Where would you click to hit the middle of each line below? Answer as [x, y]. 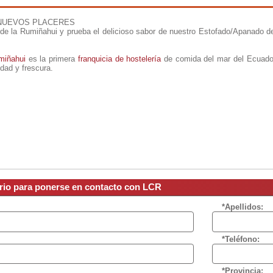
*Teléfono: [241, 239]
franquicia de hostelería [119, 59]
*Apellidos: [243, 207]
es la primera [51, 59]
